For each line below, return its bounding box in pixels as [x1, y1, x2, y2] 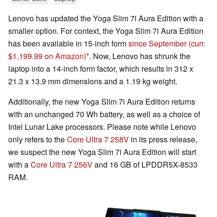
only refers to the [8, 134, 67, 145]
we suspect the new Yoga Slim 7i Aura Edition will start [8, 146, 196, 158]
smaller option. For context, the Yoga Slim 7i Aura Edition [8, 25, 203, 37]
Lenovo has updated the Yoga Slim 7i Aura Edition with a [8, 13, 203, 24]
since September [128, 38, 186, 49]
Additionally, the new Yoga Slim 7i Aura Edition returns [8, 96, 195, 108]
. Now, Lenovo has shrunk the [89, 50, 190, 62]
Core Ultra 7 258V [67, 134, 129, 145]
